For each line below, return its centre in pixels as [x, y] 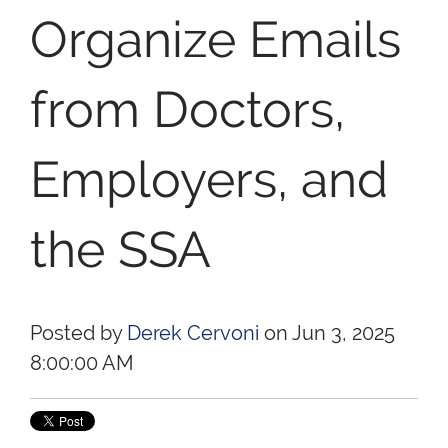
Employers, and [209, 179]
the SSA [120, 249]
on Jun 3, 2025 [327, 333]
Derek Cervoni [193, 333]
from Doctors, [187, 109]
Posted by [76, 333]
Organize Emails [215, 39]
